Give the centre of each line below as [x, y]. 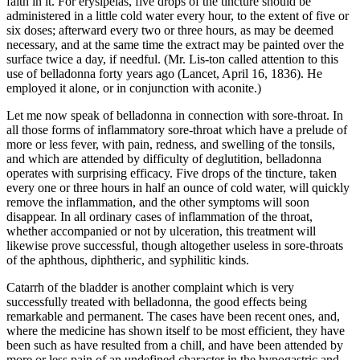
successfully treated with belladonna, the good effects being [157, 301]
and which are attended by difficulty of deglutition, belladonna [164, 158]
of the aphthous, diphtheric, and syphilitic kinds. [128, 260]
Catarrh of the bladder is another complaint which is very [150, 287]
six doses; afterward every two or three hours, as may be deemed [170, 30]
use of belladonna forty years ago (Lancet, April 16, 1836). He [164, 73]
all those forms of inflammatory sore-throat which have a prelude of [177, 129]
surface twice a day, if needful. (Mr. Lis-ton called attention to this [172, 59]
